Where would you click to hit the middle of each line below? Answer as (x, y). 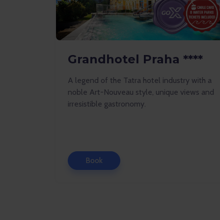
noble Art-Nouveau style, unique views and (141, 92)
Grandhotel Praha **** (135, 59)
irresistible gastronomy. (108, 104)
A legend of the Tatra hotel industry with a (140, 80)
